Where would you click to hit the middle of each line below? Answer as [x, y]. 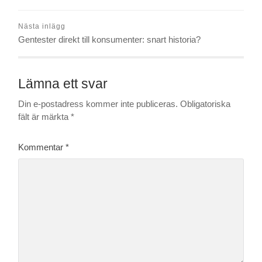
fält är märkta [45, 117]
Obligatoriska [206, 104]
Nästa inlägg [42, 26]
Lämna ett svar [63, 84]
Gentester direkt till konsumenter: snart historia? [110, 39]
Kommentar [42, 147]
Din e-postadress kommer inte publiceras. [98, 104]
